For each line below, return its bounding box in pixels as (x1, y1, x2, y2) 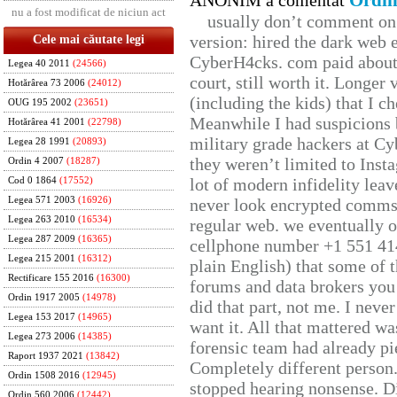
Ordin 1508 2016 (8, 370, 80, 380)
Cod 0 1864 (8, 175, 57, 185)
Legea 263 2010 (8, 214, 75, 224)
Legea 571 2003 (8, 195, 75, 205)
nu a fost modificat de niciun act (12, 5, 166, 19)
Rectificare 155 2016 (8, 273, 94, 283)
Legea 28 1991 (8, 136, 70, 146)
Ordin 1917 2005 (8, 292, 80, 302)
